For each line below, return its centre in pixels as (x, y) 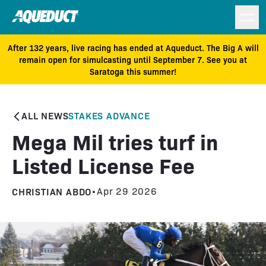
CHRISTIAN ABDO (52, 191)
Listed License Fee (103, 165)
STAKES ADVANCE (109, 115)
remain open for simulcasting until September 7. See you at (133, 59)
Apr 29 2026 (127, 191)
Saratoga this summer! (133, 71)
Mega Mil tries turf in (115, 141)
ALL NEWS (45, 115)
